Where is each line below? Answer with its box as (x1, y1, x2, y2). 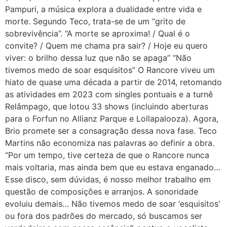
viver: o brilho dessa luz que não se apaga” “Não (5, 52, 192, 63)
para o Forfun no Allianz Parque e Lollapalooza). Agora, (5, 113, 218, 124)
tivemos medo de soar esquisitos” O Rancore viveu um (5, 64, 215, 75)
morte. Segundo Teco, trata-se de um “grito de (5, 16, 185, 26)
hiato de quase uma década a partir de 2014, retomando (5, 77, 222, 87)
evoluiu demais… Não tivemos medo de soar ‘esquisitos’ (5, 198, 220, 209)
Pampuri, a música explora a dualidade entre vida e (5, 4, 202, 14)
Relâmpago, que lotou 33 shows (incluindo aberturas (5, 101, 208, 111)
